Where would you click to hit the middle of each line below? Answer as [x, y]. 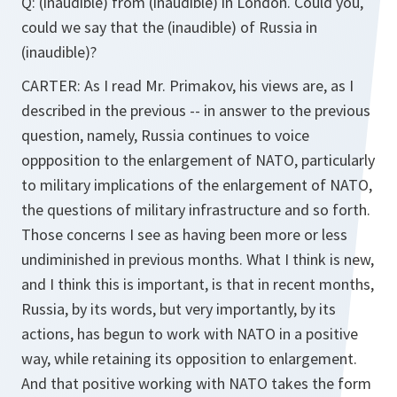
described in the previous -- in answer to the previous [196, 110]
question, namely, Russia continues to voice [165, 135]
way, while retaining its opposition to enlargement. [189, 358]
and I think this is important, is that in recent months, [198, 284]
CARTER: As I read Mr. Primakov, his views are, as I [187, 86]
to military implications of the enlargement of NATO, [197, 185]
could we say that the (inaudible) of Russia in [169, 27]
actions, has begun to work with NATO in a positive [190, 334]
